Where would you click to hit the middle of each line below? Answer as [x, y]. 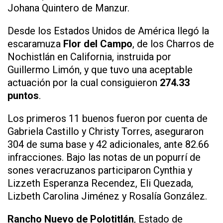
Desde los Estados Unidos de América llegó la [108, 31]
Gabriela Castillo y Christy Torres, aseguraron [106, 131]
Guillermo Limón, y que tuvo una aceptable [100, 69]
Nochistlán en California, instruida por [89, 56]
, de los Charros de [173, 44]
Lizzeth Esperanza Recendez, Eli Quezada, [100, 183]
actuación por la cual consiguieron [84, 82]
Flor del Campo [98, 44]
